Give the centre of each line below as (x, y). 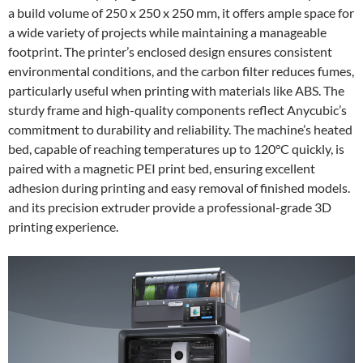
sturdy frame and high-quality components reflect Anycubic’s (177, 110)
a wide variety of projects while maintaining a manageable (167, 32)
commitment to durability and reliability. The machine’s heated (180, 130)
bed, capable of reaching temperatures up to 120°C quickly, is (176, 149)
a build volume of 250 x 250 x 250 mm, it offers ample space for (181, 13)
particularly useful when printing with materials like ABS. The (176, 91)
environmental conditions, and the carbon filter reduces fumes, (181, 71)
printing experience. (63, 227)
